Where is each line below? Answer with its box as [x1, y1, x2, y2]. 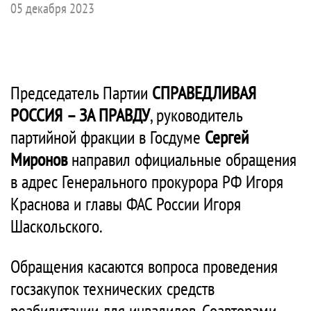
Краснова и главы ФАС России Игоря [10, 192, 241, 215]
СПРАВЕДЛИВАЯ [152, 81, 256, 104]
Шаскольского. [10, 215, 103, 237]
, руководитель [150, 103, 242, 126]
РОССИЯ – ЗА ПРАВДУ [10, 103, 150, 126]
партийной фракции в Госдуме [10, 126, 205, 149]
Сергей [205, 126, 249, 149]
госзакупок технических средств [10, 277, 215, 300]
